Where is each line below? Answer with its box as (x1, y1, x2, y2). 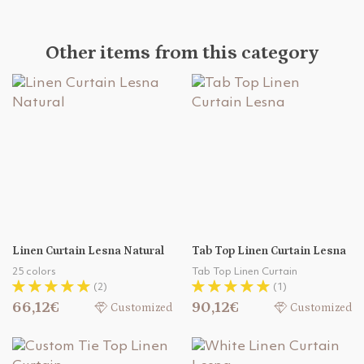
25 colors (12, 266, 55, 278)
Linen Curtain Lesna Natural (12, 245, 164, 258)
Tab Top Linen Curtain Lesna (192, 245, 346, 258)
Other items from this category (45, 41, 318, 64)
